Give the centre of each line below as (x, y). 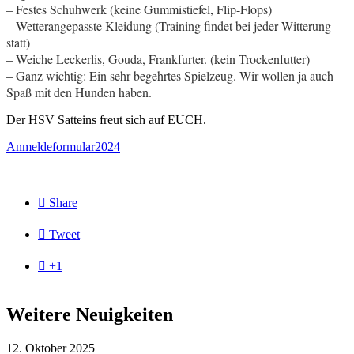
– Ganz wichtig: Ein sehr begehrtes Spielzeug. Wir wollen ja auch (170, 75)
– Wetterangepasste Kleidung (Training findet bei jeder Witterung (169, 25)
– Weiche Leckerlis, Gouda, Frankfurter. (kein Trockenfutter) (158, 58)
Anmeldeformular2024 (63, 146)
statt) (18, 42)
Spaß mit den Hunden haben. (79, 92)
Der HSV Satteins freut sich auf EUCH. (106, 119)
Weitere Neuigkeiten (90, 314)
